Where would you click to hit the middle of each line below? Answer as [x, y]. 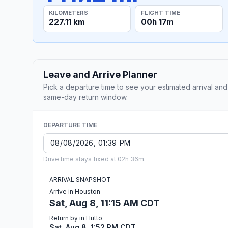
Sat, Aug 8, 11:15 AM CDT [105, 203]
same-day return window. [85, 97]
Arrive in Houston [75, 191]
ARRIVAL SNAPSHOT [80, 179]
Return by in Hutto [76, 218]
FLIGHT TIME [160, 12]
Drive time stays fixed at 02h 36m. [94, 159]
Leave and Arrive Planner [100, 74]
